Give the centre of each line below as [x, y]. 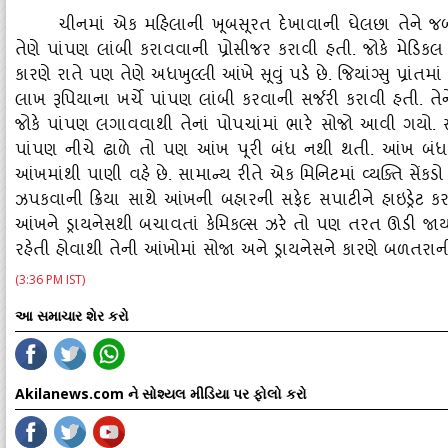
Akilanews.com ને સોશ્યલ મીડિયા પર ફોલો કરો [161, 393]
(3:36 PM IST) [50, 279]
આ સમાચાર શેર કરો [72, 315]
